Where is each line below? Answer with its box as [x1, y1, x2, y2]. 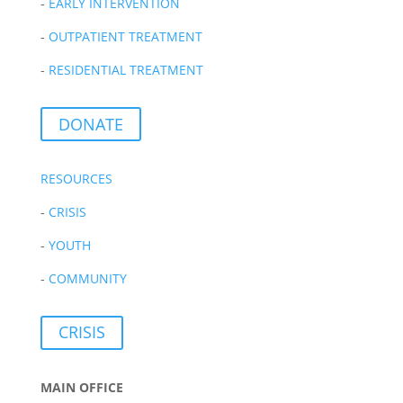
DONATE [58, 112, 123, 135]
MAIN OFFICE [40, 378, 123, 396]
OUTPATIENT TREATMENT [48, 28, 202, 46]
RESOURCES [40, 169, 112, 187]
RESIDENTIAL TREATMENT [48, 61, 203, 79]
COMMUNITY [48, 269, 127, 287]
